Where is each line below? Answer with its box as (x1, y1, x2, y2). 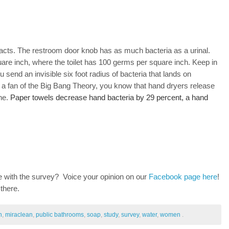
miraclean (5, 211, 33, 219)
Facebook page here (147, 172, 217, 181)
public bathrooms (36, 211, 84, 219)
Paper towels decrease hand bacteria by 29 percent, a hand (10, 93, 208, 102)
